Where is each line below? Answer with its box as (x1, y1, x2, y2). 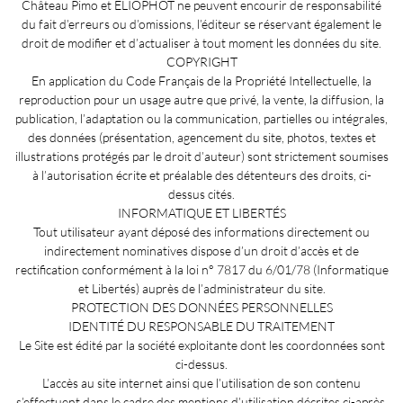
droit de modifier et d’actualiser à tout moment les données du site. (22, 34, 381, 50)
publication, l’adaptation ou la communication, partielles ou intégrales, (15, 110, 388, 126)
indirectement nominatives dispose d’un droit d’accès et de (44, 242, 359, 258)
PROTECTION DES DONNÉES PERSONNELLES (70, 299, 333, 315)
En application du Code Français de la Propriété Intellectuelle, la (31, 72, 372, 88)
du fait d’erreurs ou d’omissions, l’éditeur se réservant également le (22, 15, 381, 31)
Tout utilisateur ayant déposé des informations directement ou (33, 223, 370, 239)
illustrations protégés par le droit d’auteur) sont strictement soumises (14, 148, 389, 164)
